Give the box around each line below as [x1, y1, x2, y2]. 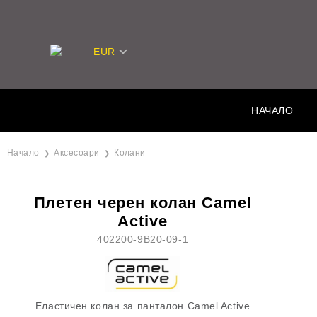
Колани [114, 148, 146, 158]
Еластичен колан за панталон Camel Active [35, 300, 250, 311]
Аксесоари [54, 148, 100, 158]
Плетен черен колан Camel [33, 194, 252, 212]
